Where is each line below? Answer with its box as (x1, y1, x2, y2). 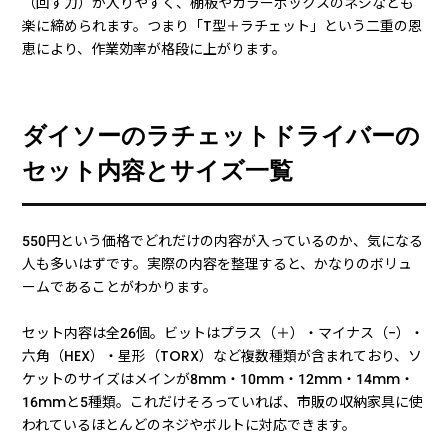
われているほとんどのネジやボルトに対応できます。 (22, 414, 357, 435)
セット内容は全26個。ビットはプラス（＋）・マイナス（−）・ (22, 322, 425, 343)
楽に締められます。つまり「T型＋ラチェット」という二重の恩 (22, 15, 423, 36)
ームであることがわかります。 (22, 276, 218, 297)
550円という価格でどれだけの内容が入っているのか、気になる (22, 230, 424, 251)
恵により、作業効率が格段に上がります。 (22, 38, 287, 59)
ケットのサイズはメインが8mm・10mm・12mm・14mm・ (22, 368, 415, 389)
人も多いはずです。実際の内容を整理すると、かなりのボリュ (22, 253, 413, 274)
